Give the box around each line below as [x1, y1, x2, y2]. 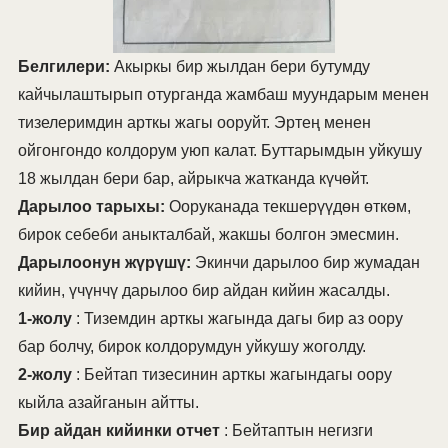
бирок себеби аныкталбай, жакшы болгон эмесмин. [17, 226, 399, 244]
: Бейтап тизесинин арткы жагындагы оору [71, 366, 392, 384]
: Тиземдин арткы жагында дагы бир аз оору [71, 310, 403, 328]
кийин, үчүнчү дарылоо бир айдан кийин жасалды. [17, 282, 390, 300]
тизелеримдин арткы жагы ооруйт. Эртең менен [17, 114, 371, 132]
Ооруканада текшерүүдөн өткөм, [164, 198, 411, 216]
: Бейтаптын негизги [219, 422, 373, 440]
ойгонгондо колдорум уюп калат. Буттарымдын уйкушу [17, 142, 422, 160]
